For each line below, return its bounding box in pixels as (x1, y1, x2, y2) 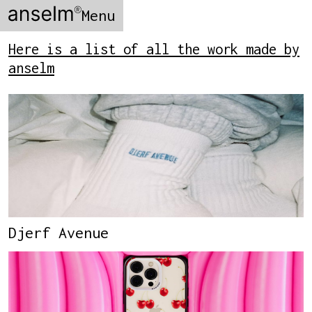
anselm (8, 60, 54, 76)
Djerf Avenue (8, 224, 109, 242)
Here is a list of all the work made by (8, 41, 299, 57)
